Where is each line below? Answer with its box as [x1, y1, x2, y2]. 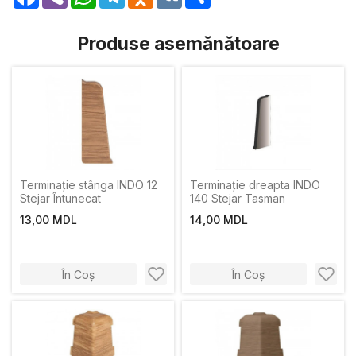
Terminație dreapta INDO [190, 178, 320, 192]
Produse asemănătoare [76, 33, 280, 55]
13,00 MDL [20, 213, 77, 226]
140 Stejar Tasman [190, 192, 285, 205]
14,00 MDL [190, 213, 248, 226]
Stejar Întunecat [20, 192, 101, 205]
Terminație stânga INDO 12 [20, 178, 157, 192]
